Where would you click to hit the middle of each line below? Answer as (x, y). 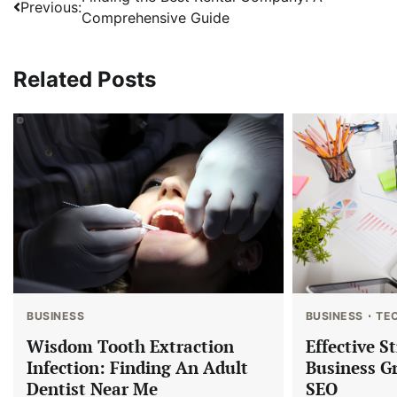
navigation (68, 32)
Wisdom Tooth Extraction (130, 346)
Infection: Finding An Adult (137, 367)
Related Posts (85, 79)
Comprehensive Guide (156, 17)
